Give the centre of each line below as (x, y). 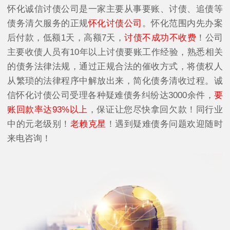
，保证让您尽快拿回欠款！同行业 (155, 109)
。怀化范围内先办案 (183, 23)
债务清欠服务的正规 (48, 23)
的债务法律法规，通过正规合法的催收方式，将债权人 (115, 66)
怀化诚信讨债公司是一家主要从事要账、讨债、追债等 (115, 9)
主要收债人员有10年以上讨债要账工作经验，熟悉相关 (115, 52)
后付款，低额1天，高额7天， (66, 37)
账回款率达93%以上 (47, 109)
